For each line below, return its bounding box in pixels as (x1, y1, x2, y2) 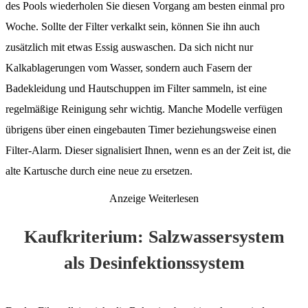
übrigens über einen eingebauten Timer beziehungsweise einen (5, 123, 276, 135)
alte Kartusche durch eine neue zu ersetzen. (5, 164, 192, 177)
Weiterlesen (148, 192, 199, 204)
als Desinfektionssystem (63, 252, 245, 273)
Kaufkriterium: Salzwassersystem (23, 226, 285, 247)
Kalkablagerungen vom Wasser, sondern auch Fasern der (5, 61, 252, 74)
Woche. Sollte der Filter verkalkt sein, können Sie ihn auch (5, 20, 260, 32)
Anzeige (109, 192, 146, 204)
